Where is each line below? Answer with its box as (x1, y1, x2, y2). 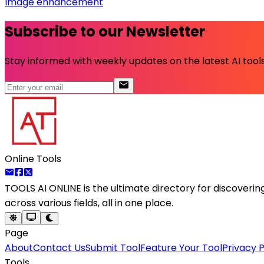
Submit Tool (85, 241, 140, 255)
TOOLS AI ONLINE (5, 181, 81, 196)
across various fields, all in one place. (5, 196, 173, 210)
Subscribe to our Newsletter (5, 22, 205, 42)
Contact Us (33, 241, 85, 255)
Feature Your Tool (140, 241, 222, 255)
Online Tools (5, 152, 61, 166)
